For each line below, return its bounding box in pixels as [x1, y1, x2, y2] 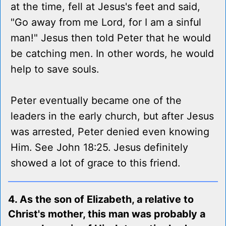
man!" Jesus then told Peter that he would [11, 32, 211, 44]
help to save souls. [11, 63, 99, 76]
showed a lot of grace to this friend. [11, 157, 180, 169]
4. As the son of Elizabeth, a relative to [8, 193, 194, 206]
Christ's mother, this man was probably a [8, 208, 205, 220]
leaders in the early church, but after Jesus [11, 110, 214, 123]
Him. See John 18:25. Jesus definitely [11, 141, 188, 154]
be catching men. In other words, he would [11, 47, 214, 60]
